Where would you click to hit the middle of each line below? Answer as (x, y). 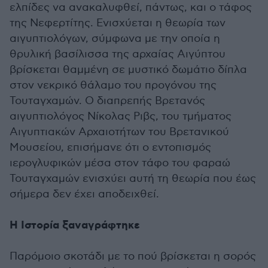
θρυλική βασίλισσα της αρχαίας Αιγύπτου (118, 54)
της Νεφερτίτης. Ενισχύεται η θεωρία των (118, 23)
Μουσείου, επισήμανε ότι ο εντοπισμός (110, 147)
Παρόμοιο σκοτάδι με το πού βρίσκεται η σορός (133, 256)
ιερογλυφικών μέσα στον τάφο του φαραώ (120, 163)
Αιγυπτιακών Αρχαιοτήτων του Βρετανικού (119, 132)
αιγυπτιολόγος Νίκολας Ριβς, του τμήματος (121, 116)
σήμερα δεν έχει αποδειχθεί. (84, 194)
